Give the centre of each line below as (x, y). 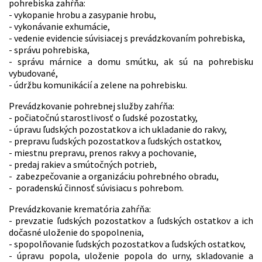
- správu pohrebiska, (49, 50)
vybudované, (33, 73)
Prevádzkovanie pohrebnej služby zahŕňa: (92, 106)
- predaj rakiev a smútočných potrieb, (83, 165)
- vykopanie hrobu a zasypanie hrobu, (82, 15)
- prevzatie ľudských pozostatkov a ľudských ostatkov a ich (131, 221)
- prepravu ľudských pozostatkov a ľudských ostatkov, (115, 141)
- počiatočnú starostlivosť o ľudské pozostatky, (103, 118)
